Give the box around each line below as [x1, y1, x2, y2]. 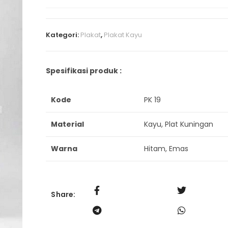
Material [51, 119, 84, 129]
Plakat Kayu [104, 30, 142, 40]
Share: [51, 189, 76, 199]
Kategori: [46, 30, 81, 40]
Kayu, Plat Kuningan [144, 119, 214, 129]
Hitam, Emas [144, 144, 189, 154]
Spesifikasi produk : [46, 66, 122, 76]
